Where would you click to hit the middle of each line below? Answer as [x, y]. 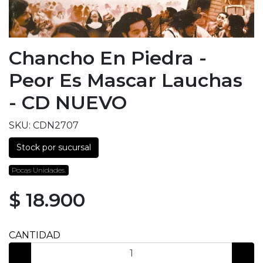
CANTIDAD [35, 235]
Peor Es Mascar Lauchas [126, 80]
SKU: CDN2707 [44, 125]
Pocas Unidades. [38, 170]
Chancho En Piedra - [108, 58]
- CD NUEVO [68, 102]
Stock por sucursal [54, 147]
